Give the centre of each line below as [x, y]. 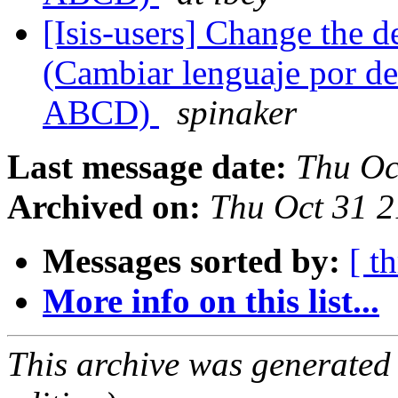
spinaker [237, 113]
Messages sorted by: [191, 261]
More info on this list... [211, 301]
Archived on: [104, 207]
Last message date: [147, 167]
